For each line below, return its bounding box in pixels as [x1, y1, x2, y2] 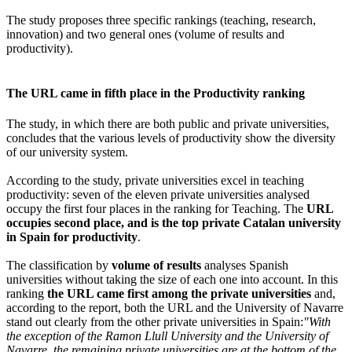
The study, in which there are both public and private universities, [6, 117, 329, 131]
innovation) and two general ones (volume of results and [6, 27, 284, 41]
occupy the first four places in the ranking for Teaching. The [6, 202, 306, 216]
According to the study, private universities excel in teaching [6, 174, 304, 188]
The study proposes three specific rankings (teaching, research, [6, 13, 316, 27]
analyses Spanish [204, 258, 288, 273]
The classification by [6, 258, 112, 273]
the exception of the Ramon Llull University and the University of [6, 329, 328, 343]
